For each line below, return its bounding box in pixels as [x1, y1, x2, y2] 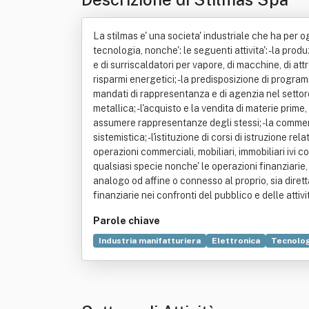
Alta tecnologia [99, 252, 164, 262]
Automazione [175, 252, 231, 262]
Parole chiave [93, 215, 160, 226]
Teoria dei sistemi [99, 269, 175, 279]
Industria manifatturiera [99, 236, 201, 246]
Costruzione [242, 252, 295, 262]
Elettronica [212, 236, 260, 246]
